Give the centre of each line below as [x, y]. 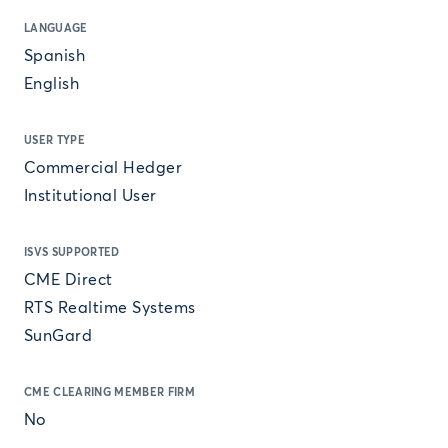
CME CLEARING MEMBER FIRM [109, 392]
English [52, 84]
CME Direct [68, 280]
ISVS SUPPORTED [72, 252]
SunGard [58, 336]
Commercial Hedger [103, 168]
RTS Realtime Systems [110, 308]
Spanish [55, 56]
